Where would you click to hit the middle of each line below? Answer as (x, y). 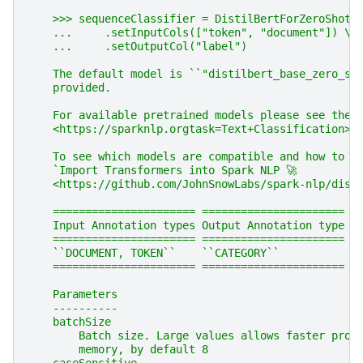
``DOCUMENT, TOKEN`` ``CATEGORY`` (153, 253)
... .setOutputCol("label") (137, 47)
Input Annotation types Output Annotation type (186, 226)
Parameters (72, 295)
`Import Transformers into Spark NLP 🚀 (162, 171)
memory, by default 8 (117, 350)
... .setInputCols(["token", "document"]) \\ (192, 33)
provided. (69, 88)
